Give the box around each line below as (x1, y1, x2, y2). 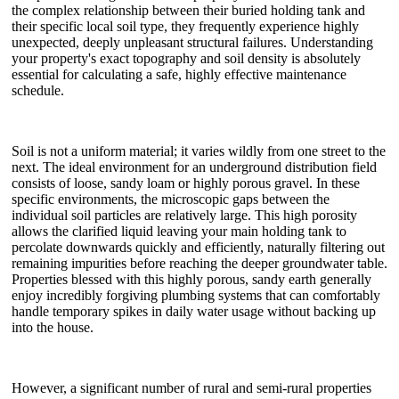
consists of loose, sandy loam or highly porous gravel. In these (12, 175, 360, 191)
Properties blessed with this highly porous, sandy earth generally (12, 271, 371, 287)
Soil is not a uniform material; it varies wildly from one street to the (12, 142, 386, 159)
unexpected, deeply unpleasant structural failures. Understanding (12, 34, 373, 50)
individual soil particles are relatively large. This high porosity (12, 207, 357, 223)
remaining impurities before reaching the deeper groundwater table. (12, 255, 387, 271)
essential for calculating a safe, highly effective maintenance (12, 66, 346, 82)
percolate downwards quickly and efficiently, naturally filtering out (12, 239, 385, 255)
